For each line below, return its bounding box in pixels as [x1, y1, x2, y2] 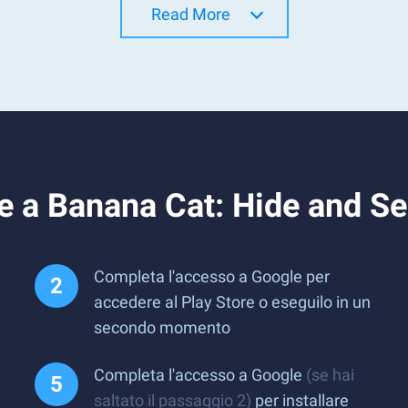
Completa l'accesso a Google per [94, 267, 330, 286]
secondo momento [94, 318, 230, 337]
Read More [150, 5, 230, 24]
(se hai [306, 365, 354, 384]
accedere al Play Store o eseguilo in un [94, 292, 371, 311]
